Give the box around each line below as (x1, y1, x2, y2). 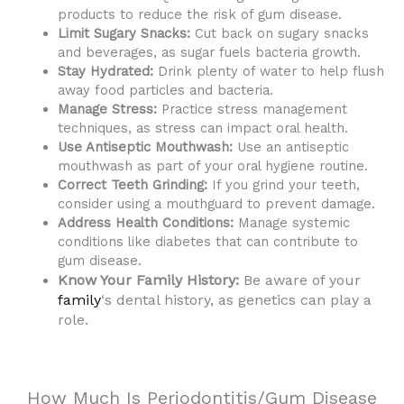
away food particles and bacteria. (57, 81, 273, 98)
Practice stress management (156, 100, 347, 117)
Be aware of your (238, 271, 361, 289)
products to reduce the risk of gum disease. (57, 5, 342, 23)
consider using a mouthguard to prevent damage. (57, 195, 375, 212)
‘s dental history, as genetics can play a (100, 290, 372, 308)
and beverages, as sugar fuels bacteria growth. (57, 43, 361, 60)
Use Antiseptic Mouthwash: (57, 138, 233, 155)
